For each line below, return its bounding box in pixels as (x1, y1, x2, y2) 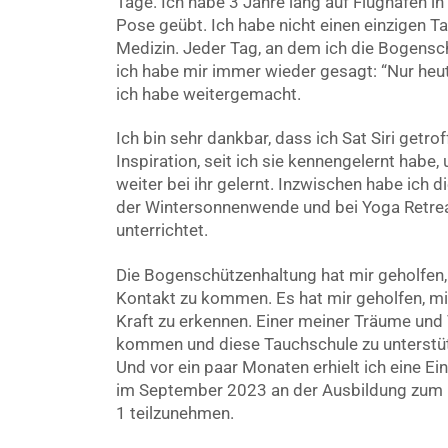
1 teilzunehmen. (115, 403, 234, 423)
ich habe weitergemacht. (115, 84, 301, 104)
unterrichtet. (115, 221, 208, 240)
